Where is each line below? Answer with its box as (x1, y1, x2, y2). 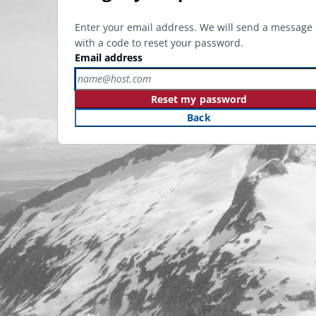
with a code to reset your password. (75, 35, 243, 49)
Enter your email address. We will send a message (75, 20, 312, 34)
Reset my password (150, 92, 248, 106)
